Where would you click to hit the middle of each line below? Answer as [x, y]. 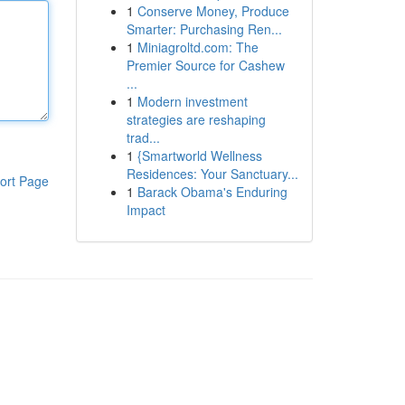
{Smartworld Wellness [199, 155]
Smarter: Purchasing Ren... [204, 29]
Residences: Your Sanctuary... [212, 174]
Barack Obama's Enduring [212, 192]
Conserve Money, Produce [213, 11]
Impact [146, 210]
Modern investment [192, 101]
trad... [143, 137]
